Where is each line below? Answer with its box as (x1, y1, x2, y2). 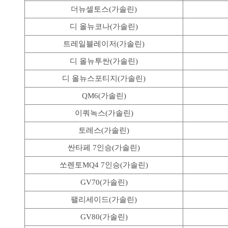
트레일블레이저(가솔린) (63, 39, 145, 48)
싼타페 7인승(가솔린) (68, 143, 140, 152)
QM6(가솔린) (81, 91, 126, 100)
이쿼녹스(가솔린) (74, 108, 133, 117)
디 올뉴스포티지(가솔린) (62, 74, 146, 82)
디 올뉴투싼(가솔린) (70, 56, 138, 65)
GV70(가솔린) (80, 178, 128, 186)
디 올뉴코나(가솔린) (70, 22, 138, 31)
